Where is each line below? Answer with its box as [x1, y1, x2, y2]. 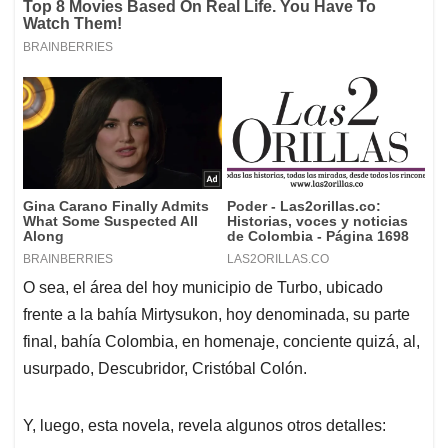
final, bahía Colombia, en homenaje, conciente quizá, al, [23, 333, 420, 351]
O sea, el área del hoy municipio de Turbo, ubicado [23, 279, 383, 297]
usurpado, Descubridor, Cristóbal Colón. [23, 360, 307, 378]
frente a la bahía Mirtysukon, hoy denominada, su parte [23, 306, 410, 324]
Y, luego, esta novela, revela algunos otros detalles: [23, 417, 386, 435]
